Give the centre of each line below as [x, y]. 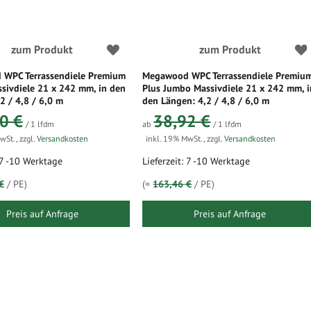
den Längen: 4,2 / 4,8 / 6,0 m [206, 101]
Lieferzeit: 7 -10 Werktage [196, 161]
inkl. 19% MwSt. [175, 138]
